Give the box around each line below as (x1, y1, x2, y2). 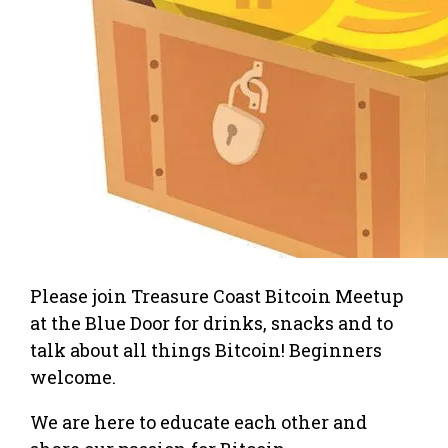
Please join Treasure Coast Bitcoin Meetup (30, 283, 403, 308)
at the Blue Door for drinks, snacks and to (30, 310, 393, 335)
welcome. (30, 364, 116, 389)
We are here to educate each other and (30, 409, 367, 434)
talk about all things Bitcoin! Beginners (30, 337, 382, 362)
